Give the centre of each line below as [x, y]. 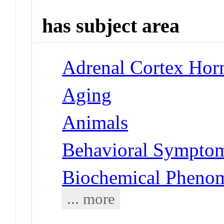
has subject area [111, 26]
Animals [95, 122]
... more [91, 198]
